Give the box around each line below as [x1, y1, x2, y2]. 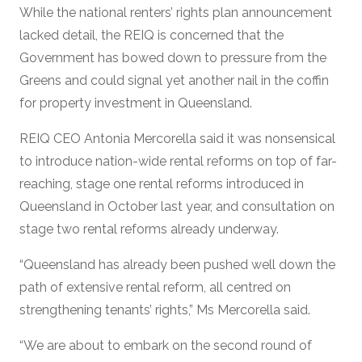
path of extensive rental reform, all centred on [19, 279, 291, 295]
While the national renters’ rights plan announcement [19, 4, 332, 20]
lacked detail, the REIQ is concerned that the [19, 27, 284, 43]
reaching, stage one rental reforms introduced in [19, 175, 304, 192]
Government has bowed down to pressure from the [19, 49, 326, 65]
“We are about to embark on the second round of [19, 337, 312, 353]
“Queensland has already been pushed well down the [19, 256, 335, 272]
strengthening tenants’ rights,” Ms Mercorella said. [19, 301, 310, 318]
